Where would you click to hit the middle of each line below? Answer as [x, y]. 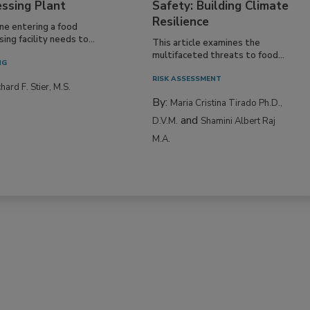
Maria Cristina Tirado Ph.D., [227, 103]
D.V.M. [165, 121]
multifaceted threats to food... [219, 55]
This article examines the [207, 43]
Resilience [181, 21]
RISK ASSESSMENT [187, 79]
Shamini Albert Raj [238, 121]
